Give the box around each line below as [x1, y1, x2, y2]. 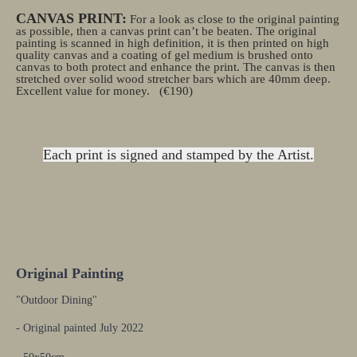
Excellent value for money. [16, 84, 159, 97]
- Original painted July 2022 [16, 321, 143, 334]
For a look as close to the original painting [130, 13, 339, 25]
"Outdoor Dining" [16, 293, 100, 306]
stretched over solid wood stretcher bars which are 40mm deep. [16, 73, 331, 85]
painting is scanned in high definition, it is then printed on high [16, 37, 329, 49]
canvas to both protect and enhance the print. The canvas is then [16, 61, 335, 73]
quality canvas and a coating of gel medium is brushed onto [16, 49, 313, 61]
